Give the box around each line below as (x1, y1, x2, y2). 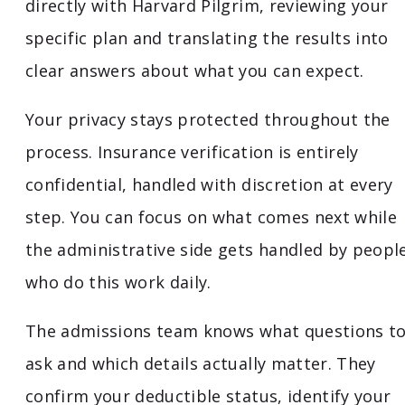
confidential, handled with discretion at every (25, 174, 393, 196)
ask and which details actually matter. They (25, 353, 376, 375)
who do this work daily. (25, 271, 212, 294)
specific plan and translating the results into (25, 27, 389, 50)
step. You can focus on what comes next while (25, 206, 397, 229)
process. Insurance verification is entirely (25, 141, 359, 164)
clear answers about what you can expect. (25, 60, 364, 82)
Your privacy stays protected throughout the (25, 108, 391, 131)
